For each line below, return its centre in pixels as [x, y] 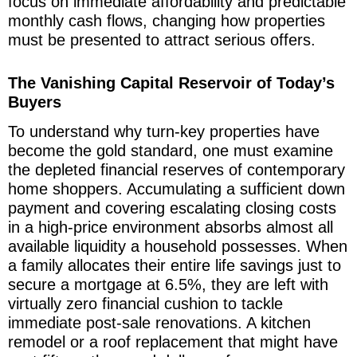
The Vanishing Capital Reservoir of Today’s [171, 82]
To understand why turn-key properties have [164, 131]
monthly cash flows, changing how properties [167, 20]
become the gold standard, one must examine [171, 150]
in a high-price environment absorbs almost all [171, 227]
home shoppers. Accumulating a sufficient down [177, 188]
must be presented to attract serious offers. [162, 39]
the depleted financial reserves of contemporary [177, 169]
